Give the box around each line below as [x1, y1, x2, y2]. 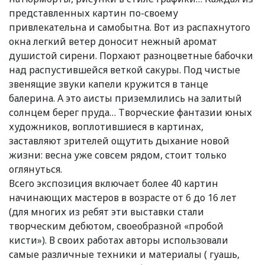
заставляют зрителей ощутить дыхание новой [9, 134, 230, 148]
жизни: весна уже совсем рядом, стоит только [9, 148, 227, 162]
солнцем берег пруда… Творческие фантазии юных [9, 106, 252, 119]
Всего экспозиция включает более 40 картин [9, 177, 218, 190]
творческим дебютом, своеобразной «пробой [9, 219, 224, 233]
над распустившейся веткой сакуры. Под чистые [9, 63, 240, 77]
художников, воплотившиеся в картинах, [9, 120, 203, 134]
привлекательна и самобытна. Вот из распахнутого [9, 21, 250, 34]
